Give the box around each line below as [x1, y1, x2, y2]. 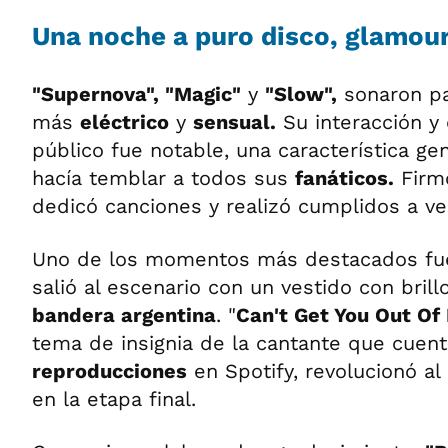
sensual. [193, 110, 276, 134]
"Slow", [265, 82, 337, 106]
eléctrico [80, 110, 169, 134]
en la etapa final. [32, 387, 196, 411]
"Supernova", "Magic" [32, 82, 241, 106]
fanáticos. [295, 166, 394, 190]
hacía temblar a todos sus [32, 166, 295, 190]
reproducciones [32, 359, 187, 383]
